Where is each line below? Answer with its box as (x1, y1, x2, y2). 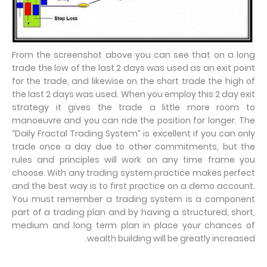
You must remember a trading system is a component (12, 193, 255, 206)
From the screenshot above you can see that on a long (12, 49, 255, 61)
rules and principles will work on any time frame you (12, 154, 255, 166)
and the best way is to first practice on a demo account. (12, 180, 255, 193)
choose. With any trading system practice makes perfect (12, 167, 255, 179)
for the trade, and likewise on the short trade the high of (12, 75, 255, 88)
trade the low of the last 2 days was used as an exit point (12, 62, 255, 74)
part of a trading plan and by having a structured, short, (12, 206, 255, 219)
